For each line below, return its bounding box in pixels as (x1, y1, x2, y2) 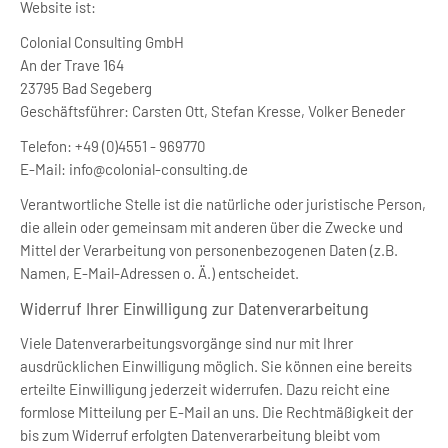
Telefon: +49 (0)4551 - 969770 (20, 137, 205, 155)
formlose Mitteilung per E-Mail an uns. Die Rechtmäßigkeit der (20, 403, 413, 421)
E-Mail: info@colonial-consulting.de (20, 160, 248, 178)
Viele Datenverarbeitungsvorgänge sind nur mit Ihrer (20, 334, 353, 352)
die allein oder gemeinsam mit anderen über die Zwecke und (20, 218, 403, 236)
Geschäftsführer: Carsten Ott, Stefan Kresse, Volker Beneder (20, 102, 405, 120)
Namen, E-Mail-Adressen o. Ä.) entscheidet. (20, 264, 299, 282)
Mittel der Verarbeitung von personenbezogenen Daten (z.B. (20, 241, 398, 259)
